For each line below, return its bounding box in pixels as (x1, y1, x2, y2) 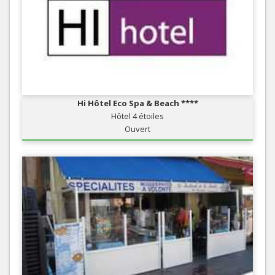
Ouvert (125, 123, 150, 134)
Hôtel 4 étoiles (111, 110, 164, 122)
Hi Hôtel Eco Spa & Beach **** (77, 97, 198, 109)
